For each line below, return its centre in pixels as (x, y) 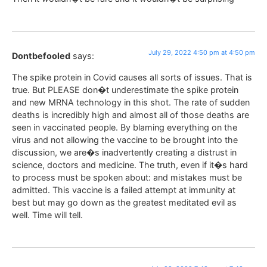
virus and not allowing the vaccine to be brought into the (125, 139)
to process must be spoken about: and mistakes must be (127, 177)
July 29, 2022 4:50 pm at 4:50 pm (202, 53)
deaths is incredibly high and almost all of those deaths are (131, 114)
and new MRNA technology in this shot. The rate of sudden (131, 102)
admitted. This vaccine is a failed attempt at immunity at (124, 190)
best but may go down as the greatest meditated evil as (124, 202)
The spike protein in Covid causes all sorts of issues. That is (132, 77)
